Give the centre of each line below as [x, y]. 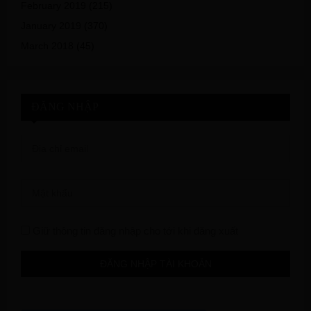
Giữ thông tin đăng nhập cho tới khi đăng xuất [134, 230]
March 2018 [47, 45]
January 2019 [51, 25]
